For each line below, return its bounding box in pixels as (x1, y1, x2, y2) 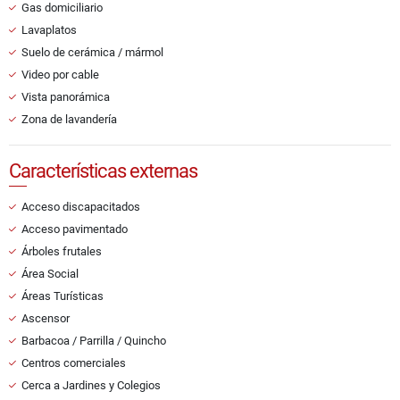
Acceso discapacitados (21, 200, 140, 214)
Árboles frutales (21, 245, 102, 259)
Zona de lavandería (21, 112, 117, 127)
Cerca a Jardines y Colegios (21, 379, 161, 393)
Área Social (21, 267, 79, 281)
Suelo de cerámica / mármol (21, 46, 163, 60)
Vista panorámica (21, 90, 110, 104)
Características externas (9, 160, 197, 183)
